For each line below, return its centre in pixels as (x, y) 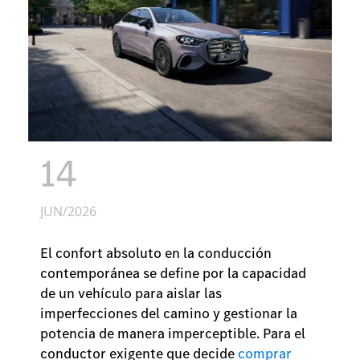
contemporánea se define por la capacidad (173, 272)
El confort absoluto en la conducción (156, 252)
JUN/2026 (68, 211)
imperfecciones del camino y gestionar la (169, 313)
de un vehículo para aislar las (131, 292)
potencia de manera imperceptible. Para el (173, 333)
